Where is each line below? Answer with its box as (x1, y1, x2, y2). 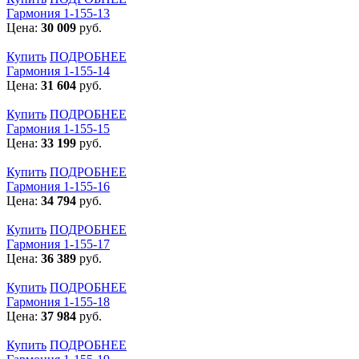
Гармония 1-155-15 (6, 122, 110, 136)
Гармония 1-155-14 (6, 64, 110, 79)
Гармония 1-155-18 (6, 295, 110, 309)
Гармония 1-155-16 (6, 179, 110, 194)
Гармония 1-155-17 (6, 237, 110, 252)
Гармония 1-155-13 (6, 6, 110, 21)
